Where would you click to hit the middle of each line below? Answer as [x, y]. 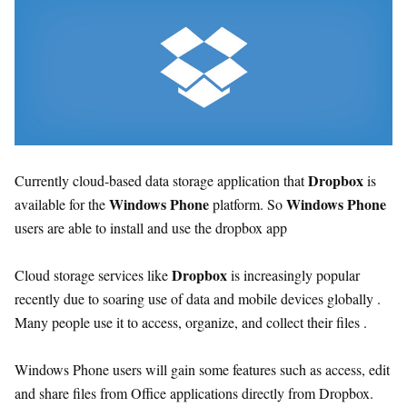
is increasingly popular [293, 274]
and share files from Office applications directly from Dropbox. [194, 392]
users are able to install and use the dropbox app [151, 227]
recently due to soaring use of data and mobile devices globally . [198, 298]
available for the [62, 203]
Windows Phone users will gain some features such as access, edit [202, 369]
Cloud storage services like [93, 274]
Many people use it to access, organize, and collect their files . [191, 322]
